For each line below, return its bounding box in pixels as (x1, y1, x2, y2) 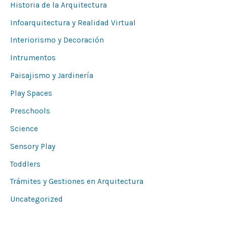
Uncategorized (10, 195, 63, 204)
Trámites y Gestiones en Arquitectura (10, 177, 143, 186)
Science (10, 124, 38, 133)
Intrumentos (10, 53, 56, 63)
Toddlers (10, 159, 41, 169)
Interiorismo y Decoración (10, 35, 104, 45)
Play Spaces (10, 89, 52, 98)
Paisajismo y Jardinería (10, 71, 93, 81)
